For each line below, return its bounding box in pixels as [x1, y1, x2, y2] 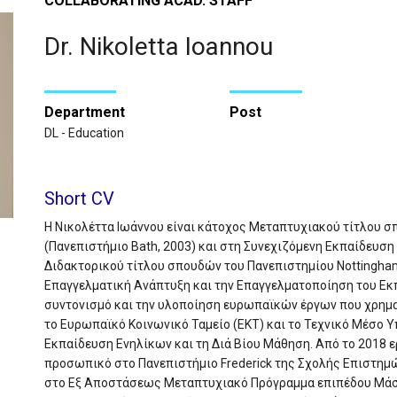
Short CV [43, 187, 114, 209]
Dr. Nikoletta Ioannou [43, 32, 273, 62]
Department [43, 104, 125, 121]
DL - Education [43, 125, 124, 140]
